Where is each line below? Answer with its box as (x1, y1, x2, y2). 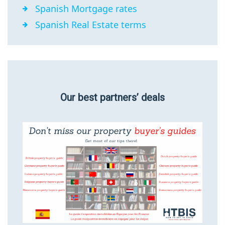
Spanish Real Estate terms (35, 18, 146, 31)
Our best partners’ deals (60, 91, 165, 103)
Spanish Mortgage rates (35, 2, 137, 15)
